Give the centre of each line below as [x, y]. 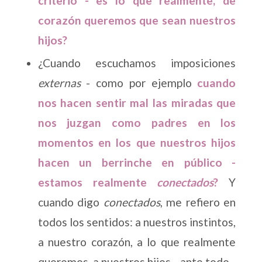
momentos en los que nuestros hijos [137, 143]
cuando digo [70, 202]
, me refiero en [198, 202]
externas [59, 83]
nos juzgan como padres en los [137, 123]
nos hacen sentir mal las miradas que [137, 103]
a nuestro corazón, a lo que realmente [137, 242]
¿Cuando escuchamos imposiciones [137, 63]
